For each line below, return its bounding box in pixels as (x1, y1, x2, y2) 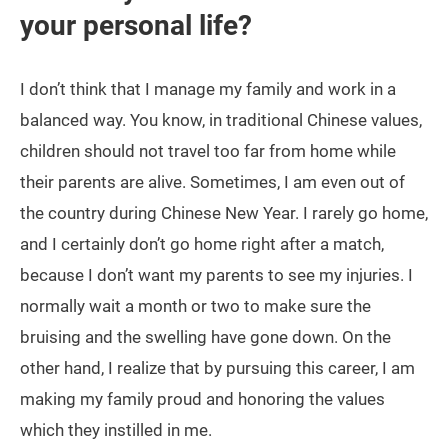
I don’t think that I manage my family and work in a (20, 79, 396, 100)
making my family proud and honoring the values (20, 389, 385, 410)
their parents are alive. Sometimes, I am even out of (20, 172, 405, 193)
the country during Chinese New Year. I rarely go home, (20, 203, 428, 224)
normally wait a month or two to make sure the (20, 296, 371, 317)
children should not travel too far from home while (20, 141, 396, 162)
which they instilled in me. (20, 420, 212, 441)
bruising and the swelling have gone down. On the (20, 327, 391, 348)
